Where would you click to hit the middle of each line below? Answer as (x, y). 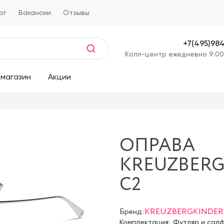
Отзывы (76, 12)
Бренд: (132, 212)
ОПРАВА (157, 146)
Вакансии (35, 12)
